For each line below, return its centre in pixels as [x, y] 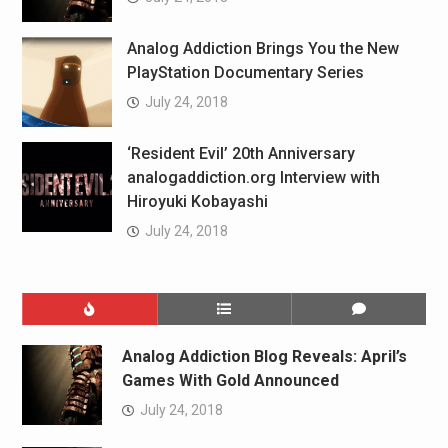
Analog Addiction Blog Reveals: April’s [264, 356]
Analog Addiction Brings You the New [262, 48]
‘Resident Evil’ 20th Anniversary [240, 153]
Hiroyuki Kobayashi [197, 201]
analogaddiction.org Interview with [253, 177]
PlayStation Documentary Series [245, 72]
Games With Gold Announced [230, 380]
